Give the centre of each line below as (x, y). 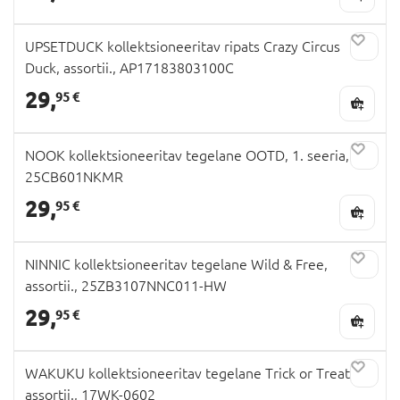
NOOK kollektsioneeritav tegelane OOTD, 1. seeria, (187, 155)
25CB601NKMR (74, 176)
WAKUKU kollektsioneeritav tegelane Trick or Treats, (192, 373)
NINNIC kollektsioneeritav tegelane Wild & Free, (176, 264)
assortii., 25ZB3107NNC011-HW (126, 285)
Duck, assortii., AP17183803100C (129, 67)
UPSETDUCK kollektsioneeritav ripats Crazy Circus (183, 46)
